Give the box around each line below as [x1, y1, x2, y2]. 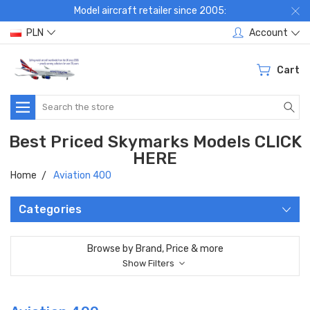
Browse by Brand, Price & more [86, 242, 224, 255]
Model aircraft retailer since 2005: [73, 5, 226, 17]
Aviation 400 [53, 169, 111, 181]
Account [249, 26, 288, 39]
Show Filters [122, 257, 176, 268]
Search [35, 95, 67, 108]
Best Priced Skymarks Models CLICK [8, 131, 302, 152]
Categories [19, 202, 82, 216]
